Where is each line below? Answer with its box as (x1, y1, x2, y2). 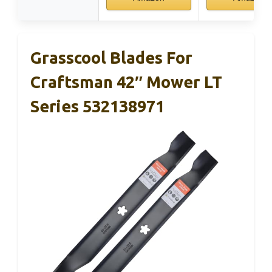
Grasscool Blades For (30, 48, 192, 67)
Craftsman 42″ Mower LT (30, 72, 222, 91)
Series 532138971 (30, 97, 165, 115)
